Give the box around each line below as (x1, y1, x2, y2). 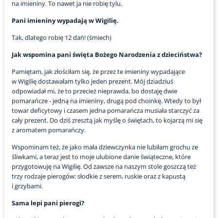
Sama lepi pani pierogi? (11, 199, 84, 208)
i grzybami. (11, 182, 43, 191)
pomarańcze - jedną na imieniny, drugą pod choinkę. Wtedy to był (11, 96, 201, 106)
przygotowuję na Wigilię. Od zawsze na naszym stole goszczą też (11, 162, 196, 171)
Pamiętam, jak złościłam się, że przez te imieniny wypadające (11, 67, 185, 76)
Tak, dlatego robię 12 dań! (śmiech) (11, 33, 111, 42)
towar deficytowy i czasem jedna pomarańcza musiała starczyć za (11, 106, 200, 115)
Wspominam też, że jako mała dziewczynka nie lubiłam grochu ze (11, 143, 198, 152)
